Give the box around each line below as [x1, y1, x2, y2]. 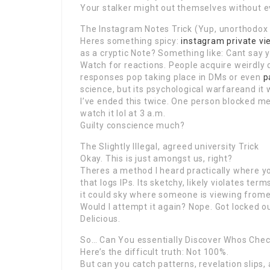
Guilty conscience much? [80, 121, 185, 130]
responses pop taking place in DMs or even [80, 72, 263, 82]
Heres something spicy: [80, 36, 181, 46]
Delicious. [80, 214, 121, 224]
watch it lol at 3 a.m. [80, 108, 166, 118]
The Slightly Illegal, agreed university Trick [80, 142, 259, 151]
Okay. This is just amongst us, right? [80, 154, 233, 163]
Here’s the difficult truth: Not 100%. [80, 247, 229, 257]
